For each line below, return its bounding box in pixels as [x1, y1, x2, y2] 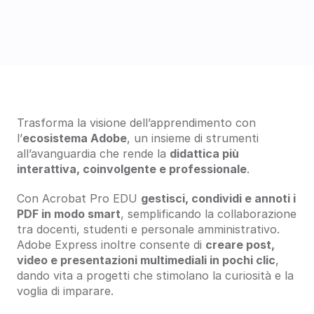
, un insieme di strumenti [127, 131, 259, 145]
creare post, [205, 238, 275, 252]
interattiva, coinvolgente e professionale [17, 162, 247, 176]
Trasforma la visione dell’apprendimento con [17, 116, 256, 130]
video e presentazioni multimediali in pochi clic [17, 253, 275, 267]
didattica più [170, 146, 239, 161]
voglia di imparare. [17, 284, 114, 298]
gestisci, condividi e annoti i [141, 191, 296, 205]
